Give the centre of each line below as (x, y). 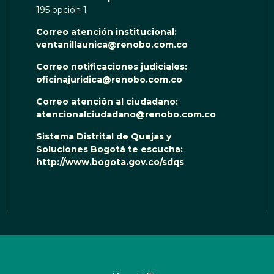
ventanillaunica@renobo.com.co (112, 44)
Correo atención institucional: (107, 31)
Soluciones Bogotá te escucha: (110, 149)
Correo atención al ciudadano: (108, 101)
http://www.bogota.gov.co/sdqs (110, 162)
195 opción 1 (61, 9)
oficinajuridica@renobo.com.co (109, 79)
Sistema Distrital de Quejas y (103, 136)
